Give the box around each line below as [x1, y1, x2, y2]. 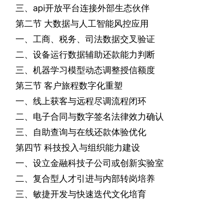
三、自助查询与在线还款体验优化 [15, 127, 146, 138]
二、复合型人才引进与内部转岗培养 [15, 173, 155, 184]
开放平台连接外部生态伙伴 [45, 3, 150, 14]
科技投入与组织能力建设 [44, 142, 140, 153]
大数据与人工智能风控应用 [44, 18, 149, 29]
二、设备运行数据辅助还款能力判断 [15, 49, 155, 60]
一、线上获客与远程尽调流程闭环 [15, 96, 146, 107]
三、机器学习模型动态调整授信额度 [15, 65, 155, 76]
